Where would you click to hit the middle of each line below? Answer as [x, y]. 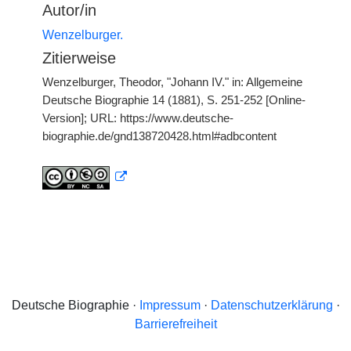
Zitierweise [79, 58]
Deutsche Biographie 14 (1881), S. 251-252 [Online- [174, 100]
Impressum [170, 305]
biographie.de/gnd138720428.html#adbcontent [159, 136]
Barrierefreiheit [175, 324]
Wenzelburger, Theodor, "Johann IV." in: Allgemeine [172, 82]
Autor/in [69, 10]
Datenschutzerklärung [271, 305]
